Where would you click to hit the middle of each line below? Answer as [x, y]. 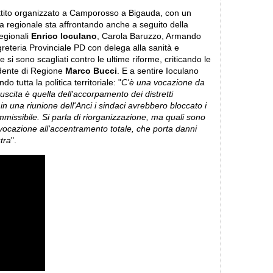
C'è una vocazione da [163, 83]
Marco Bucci [91, 71]
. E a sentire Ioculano [158, 71]
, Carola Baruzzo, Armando [149, 36]
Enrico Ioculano [64, 36]
